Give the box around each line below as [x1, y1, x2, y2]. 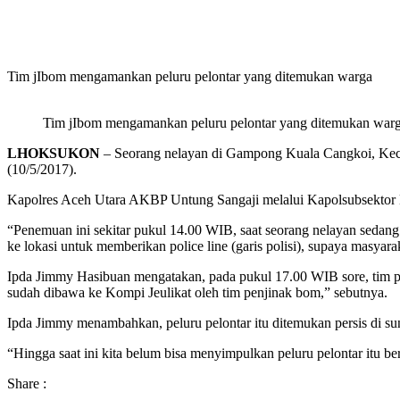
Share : [7, 376, 46, 392]
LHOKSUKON [7, 146, 100, 162]
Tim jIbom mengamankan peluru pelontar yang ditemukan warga [7, 69, 372, 85]
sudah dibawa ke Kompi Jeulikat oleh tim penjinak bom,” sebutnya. [7, 285, 387, 301]
